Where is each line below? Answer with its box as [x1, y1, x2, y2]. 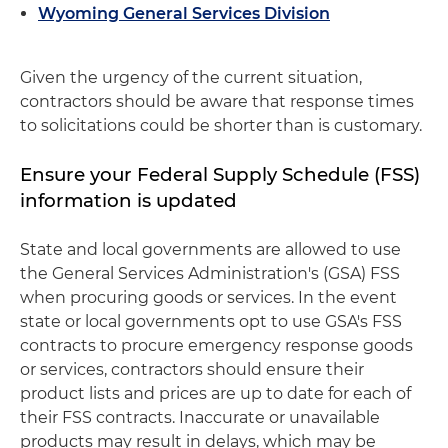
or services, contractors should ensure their [20, 359, 364, 379]
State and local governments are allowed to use [20, 239, 401, 259]
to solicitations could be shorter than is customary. [20, 115, 422, 135]
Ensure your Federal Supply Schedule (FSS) [20, 162, 420, 186]
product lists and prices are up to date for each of [20, 383, 411, 403]
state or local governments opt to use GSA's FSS [20, 311, 402, 331]
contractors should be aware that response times [20, 91, 414, 111]
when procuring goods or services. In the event [20, 287, 397, 307]
